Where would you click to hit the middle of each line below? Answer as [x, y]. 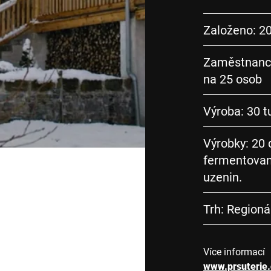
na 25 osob [233, 79]
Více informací [234, 251]
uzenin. [223, 177]
